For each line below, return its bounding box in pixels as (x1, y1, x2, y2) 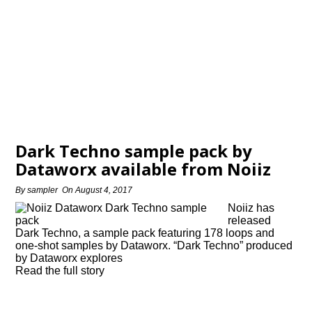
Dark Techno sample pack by (15, 139, 253, 162)
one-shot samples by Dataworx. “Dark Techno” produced (15, 240, 293, 251)
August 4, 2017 (75, 185, 133, 195)
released (228, 214, 272, 226)
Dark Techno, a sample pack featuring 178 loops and (15, 227, 275, 239)
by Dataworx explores (15, 252, 123, 264)
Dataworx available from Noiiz (15, 157, 272, 180)
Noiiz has (228, 202, 275, 214)
